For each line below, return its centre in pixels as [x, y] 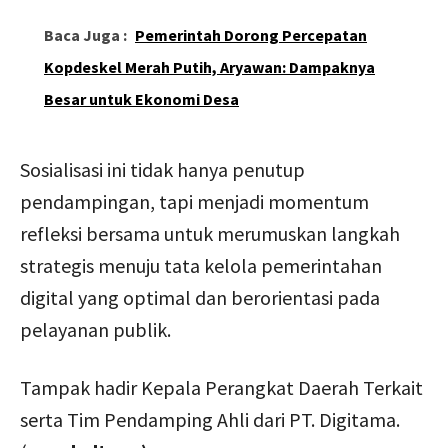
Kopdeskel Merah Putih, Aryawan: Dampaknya [209, 66]
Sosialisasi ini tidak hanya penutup [162, 169]
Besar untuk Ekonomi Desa [141, 98]
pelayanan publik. [95, 329]
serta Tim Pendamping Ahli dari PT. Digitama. [210, 419]
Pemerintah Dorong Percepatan [251, 34]
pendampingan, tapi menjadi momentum [194, 201]
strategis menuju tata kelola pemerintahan [201, 265]
